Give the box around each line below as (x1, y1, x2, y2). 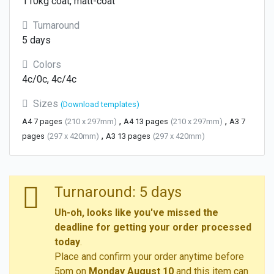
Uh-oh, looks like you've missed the (54, 206, 218, 218)
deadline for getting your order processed (54, 221, 251, 233)
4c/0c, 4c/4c (22, 73, 76, 85)
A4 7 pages (22, 116, 62, 126)
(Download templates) (61, 99, 139, 109)
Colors (33, 58, 61, 70)
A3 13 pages (106, 131, 150, 141)
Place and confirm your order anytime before (54, 250, 244, 262)
